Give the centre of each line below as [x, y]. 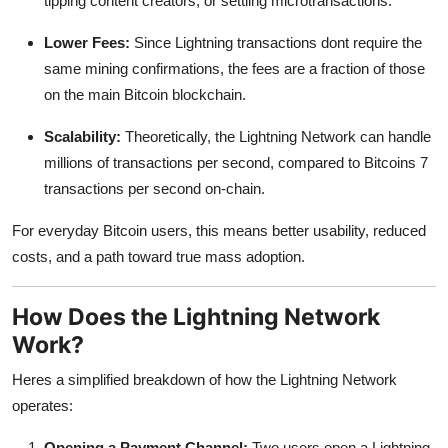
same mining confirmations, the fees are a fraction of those [234, 68]
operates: [42, 405]
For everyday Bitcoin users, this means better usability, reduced [219, 230]
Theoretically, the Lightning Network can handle [276, 136]
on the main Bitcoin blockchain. [145, 94]
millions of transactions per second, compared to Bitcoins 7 [236, 162]
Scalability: [82, 136]
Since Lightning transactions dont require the [276, 42]
